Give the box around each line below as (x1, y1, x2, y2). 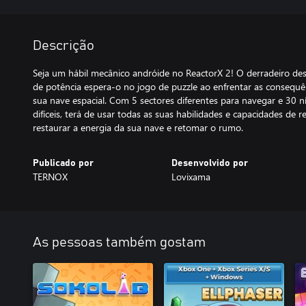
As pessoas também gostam (33, 236, 206, 249)
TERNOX (33, 170, 68, 183)
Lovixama (171, 170, 210, 183)
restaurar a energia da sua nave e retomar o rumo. (33, 121, 243, 134)
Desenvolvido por (171, 158, 248, 168)
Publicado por (33, 158, 94, 168)
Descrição (33, 39, 94, 53)
